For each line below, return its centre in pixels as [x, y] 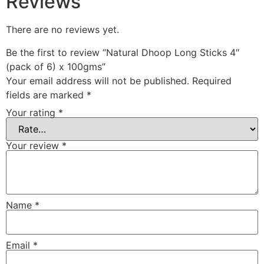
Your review [34, 145]
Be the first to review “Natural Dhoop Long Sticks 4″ [123, 52]
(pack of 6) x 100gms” [56, 66]
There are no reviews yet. [62, 30]
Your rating [32, 112]
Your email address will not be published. [98, 80]
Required [212, 80]
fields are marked [46, 95]
